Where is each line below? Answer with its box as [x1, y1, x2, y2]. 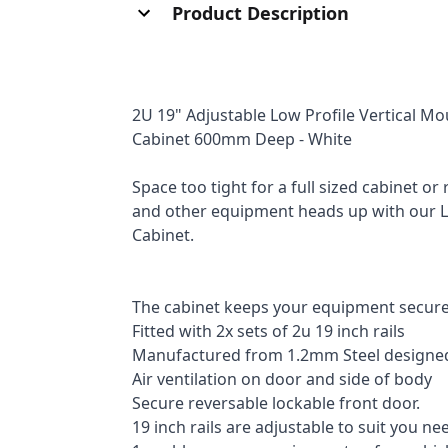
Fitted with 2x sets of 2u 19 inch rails [132, 319, 405, 342]
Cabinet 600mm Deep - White [132, 127, 352, 150]
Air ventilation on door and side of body [132, 367, 432, 390]
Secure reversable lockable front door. [132, 391, 420, 414]
